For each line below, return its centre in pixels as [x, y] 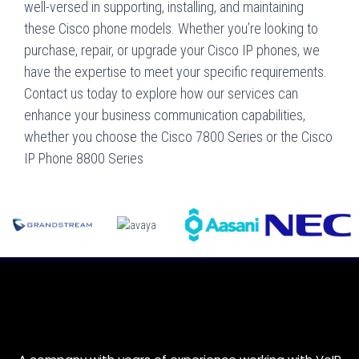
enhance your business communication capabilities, [165, 115]
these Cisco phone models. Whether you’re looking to [171, 28]
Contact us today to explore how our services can [161, 93]
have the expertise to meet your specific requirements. [175, 71]
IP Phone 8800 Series [84, 158]
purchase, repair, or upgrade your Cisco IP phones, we [172, 50]
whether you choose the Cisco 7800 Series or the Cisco [178, 136]
